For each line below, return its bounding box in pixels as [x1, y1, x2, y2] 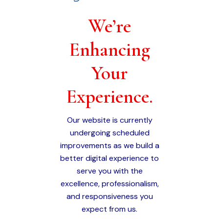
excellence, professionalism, [60, 178, 159, 189]
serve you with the [76, 165, 143, 176]
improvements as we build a [60, 140, 159, 151]
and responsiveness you [66, 191, 153, 201]
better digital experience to [60, 153, 159, 163]
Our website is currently [66, 114, 153, 125]
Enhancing [69, 37, 150, 61]
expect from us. [82, 203, 137, 214]
